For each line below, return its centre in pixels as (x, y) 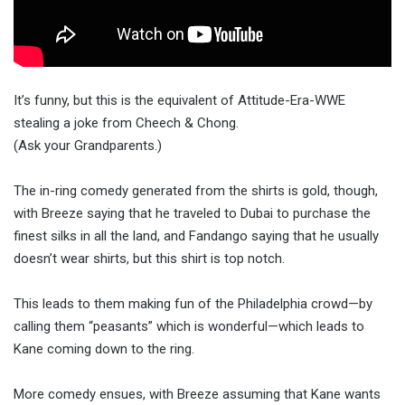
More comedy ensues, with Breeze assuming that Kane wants (197, 394)
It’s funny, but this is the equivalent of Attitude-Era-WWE (179, 100)
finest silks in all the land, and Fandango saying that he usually (196, 235)
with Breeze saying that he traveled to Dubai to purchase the (192, 213)
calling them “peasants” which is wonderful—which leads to (189, 326)
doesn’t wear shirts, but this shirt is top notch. (149, 258)
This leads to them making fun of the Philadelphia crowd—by (193, 303)
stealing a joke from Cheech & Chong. (126, 122)
